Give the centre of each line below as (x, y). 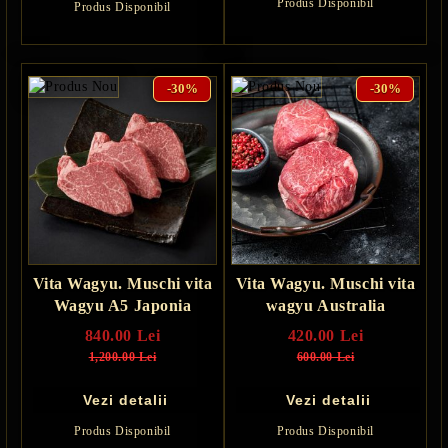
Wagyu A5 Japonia (122, 305)
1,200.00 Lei (122, 356)
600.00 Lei (325, 356)
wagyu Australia (325, 305)
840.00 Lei (122, 335)
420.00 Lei (325, 335)
